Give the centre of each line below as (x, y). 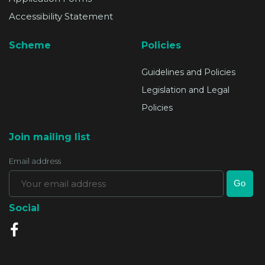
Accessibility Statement (61, 17)
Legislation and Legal (185, 90)
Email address (35, 161)
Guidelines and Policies (188, 72)
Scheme (30, 46)
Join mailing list (49, 137)
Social (24, 208)
